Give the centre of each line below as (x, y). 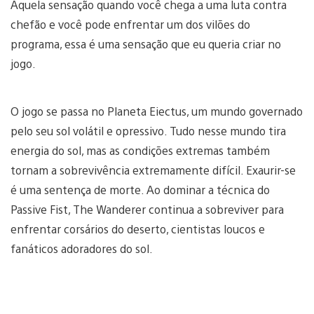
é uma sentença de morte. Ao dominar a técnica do (140, 190)
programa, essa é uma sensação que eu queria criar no (146, 44)
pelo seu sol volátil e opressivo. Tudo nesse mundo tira (148, 131)
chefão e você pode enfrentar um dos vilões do (130, 25)
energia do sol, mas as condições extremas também (140, 151)
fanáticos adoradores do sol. (82, 249)
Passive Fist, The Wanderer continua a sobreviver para (147, 210)
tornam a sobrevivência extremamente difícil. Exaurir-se (153, 170)
